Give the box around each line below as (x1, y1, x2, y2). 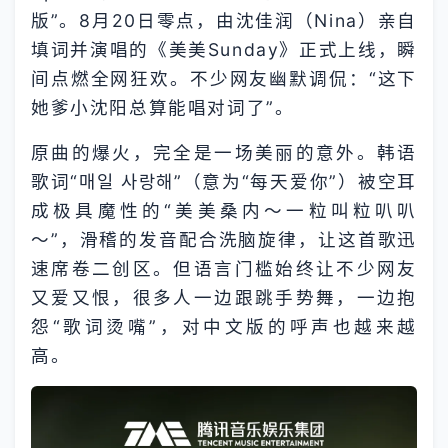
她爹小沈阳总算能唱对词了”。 (31, 97, 295, 118)
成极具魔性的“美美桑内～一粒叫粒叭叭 (31, 200, 417, 221)
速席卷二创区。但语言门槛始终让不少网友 (31, 258, 417, 279)
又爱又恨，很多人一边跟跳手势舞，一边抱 (31, 287, 417, 308)
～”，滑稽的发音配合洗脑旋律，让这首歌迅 (31, 229, 417, 250)
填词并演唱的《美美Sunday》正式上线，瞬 (31, 39, 417, 60)
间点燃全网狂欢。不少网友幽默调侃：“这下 (31, 68, 417, 89)
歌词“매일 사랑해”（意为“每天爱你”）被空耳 (31, 171, 417, 192)
